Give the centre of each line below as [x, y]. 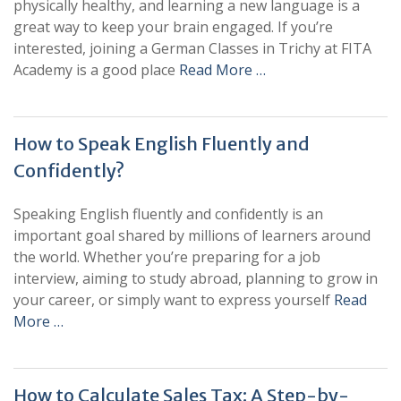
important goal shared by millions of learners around [192, 235]
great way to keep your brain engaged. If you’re [173, 27]
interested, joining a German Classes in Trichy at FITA [192, 48]
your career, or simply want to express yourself [174, 300]
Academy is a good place [96, 70]
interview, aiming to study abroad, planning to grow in [196, 278]
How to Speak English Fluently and [162, 144]
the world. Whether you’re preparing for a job [167, 257]
